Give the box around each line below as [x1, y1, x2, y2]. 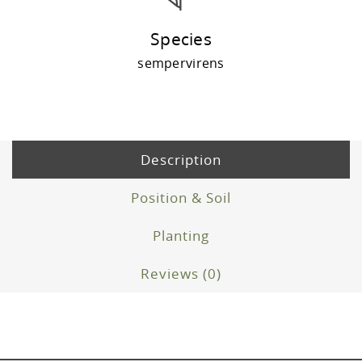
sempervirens [137, 54, 225, 73]
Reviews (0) [141, 264, 221, 284]
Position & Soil [131, 188, 231, 208]
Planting [153, 226, 209, 246]
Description [141, 150, 221, 170]
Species [150, 27, 212, 51]
